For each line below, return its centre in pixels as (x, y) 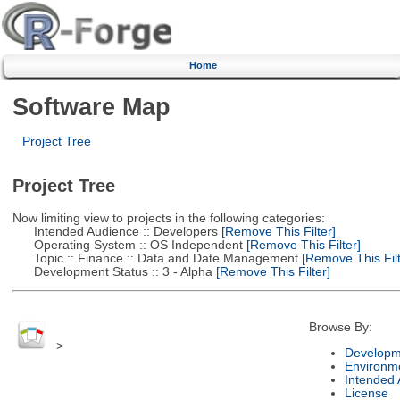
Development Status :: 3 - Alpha (112, 271)
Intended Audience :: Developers (115, 231)
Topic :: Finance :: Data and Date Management (155, 258)
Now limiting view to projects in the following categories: (168, 218)
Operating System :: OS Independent (127, 245)
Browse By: (340, 328)
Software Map (91, 106)
